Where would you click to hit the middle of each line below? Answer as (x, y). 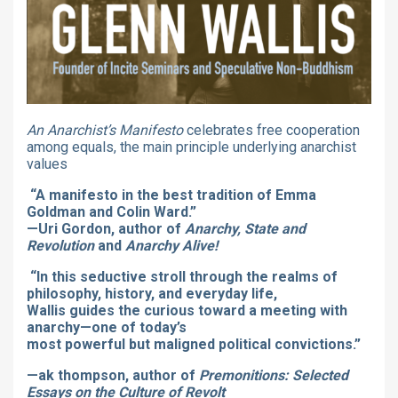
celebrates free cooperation (271, 130)
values (47, 163)
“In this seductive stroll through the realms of (184, 276)
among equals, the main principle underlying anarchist (191, 147)
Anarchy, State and (245, 228)
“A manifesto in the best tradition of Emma (173, 195)
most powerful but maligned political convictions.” (194, 344)
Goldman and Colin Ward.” (111, 211)
